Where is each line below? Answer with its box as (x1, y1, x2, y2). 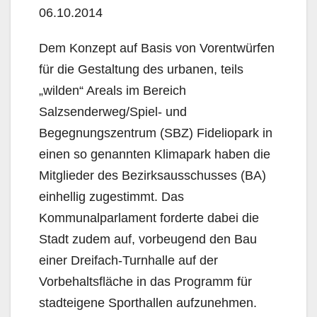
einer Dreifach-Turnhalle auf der (39, 253, 218, 267)
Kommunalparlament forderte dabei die (39, 210, 259, 225)
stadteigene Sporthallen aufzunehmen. (39, 295, 257, 310)
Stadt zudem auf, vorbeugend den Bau (39, 231, 257, 246)
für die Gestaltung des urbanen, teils (39, 62, 243, 76)
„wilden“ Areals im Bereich (39, 83, 186, 98)
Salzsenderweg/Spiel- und (39, 104, 187, 119)
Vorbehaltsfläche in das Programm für (39, 274, 252, 289)
